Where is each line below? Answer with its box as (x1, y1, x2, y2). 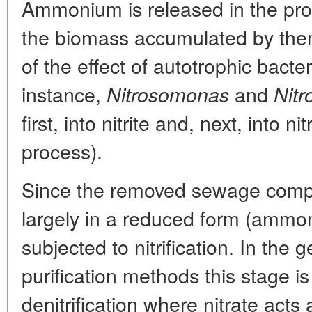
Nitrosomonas (107, 79, 229, 108)
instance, (22, 79, 107, 108)
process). (22, 136, 102, 165)
